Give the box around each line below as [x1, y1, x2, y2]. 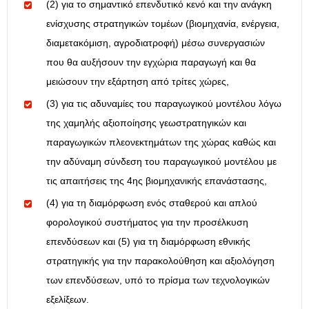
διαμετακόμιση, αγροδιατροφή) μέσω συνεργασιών [46, 37, 265, 49]
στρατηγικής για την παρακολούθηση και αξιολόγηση [46, 255, 275, 267]
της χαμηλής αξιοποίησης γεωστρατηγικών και [46, 117, 246, 129]
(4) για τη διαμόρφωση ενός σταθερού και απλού [46, 197, 257, 209]
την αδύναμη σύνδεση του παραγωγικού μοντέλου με [46, 156, 277, 168]
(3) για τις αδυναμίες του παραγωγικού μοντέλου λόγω [46, 98, 281, 110]
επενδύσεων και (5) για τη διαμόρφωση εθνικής [46, 236, 250, 248]
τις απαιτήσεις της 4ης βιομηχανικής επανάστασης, [46, 175, 267, 187]
